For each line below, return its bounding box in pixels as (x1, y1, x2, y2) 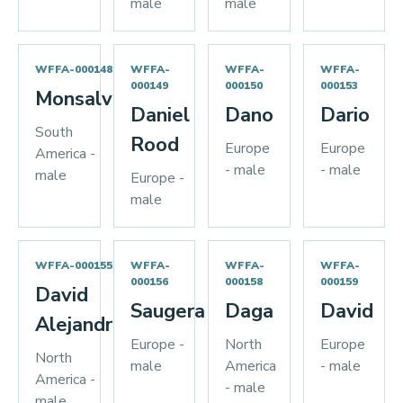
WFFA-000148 (35, 62, 112, 76)
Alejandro (35, 311, 124, 338)
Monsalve (35, 85, 124, 112)
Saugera (130, 298, 205, 325)
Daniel (130, 102, 190, 129)
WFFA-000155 (35, 258, 112, 273)
